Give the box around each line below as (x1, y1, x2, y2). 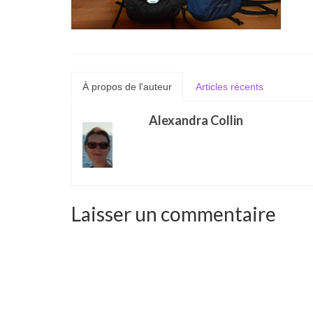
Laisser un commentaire (71, 201, 276, 226)
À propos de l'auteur (82, 81, 172, 92)
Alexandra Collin (149, 112, 243, 128)
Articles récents (196, 81, 263, 92)
